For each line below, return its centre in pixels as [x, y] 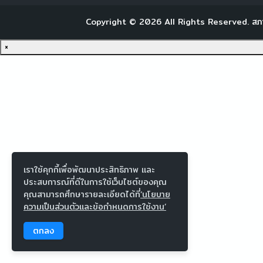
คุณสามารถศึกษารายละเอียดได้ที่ [82, 194]
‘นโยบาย [155, 194]
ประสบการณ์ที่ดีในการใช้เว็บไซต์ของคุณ [95, 182]
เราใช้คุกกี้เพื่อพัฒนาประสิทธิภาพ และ [89, 170]
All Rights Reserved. [206, 22]
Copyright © [112, 22]
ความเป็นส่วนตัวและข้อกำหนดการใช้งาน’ [95, 207]
